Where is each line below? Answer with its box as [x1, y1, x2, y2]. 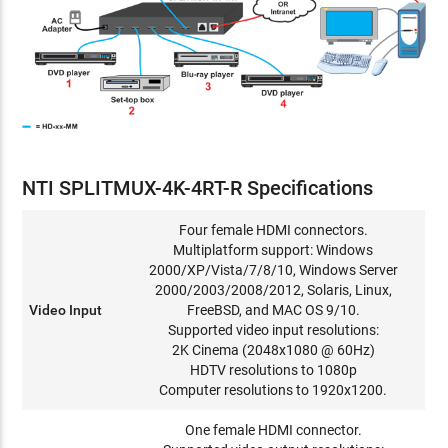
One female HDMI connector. [184, 421, 362, 438]
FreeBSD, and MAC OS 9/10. [186, 301, 360, 318]
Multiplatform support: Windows [173, 241, 374, 258]
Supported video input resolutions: [167, 321, 379, 338]
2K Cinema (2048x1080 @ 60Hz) [171, 341, 375, 358]
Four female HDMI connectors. [178, 221, 368, 238]
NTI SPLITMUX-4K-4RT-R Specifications [22, 175, 374, 200]
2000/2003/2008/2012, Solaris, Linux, [154, 281, 392, 298]
